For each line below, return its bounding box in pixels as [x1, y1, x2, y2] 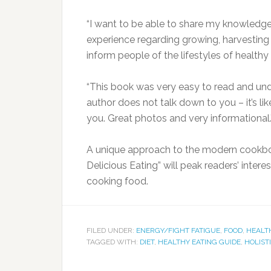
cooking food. [87, 175, 148, 188]
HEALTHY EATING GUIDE [158, 238, 241, 247]
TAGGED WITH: [87, 238, 140, 247]
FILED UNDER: [87, 226, 136, 235]
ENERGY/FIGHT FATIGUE [136, 226, 220, 235]
